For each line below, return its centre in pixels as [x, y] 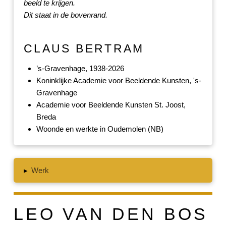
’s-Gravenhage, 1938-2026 [80, 68]
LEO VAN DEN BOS [110, 214]
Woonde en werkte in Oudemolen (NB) [100, 129]
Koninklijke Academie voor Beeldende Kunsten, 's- [119, 80]
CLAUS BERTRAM [84, 49]
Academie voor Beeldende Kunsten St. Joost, [111, 104]
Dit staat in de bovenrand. [65, 15]
